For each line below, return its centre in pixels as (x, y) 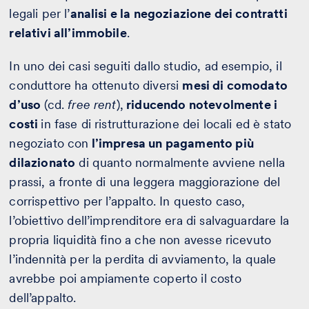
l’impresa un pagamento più (171, 143)
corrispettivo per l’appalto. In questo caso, (127, 201)
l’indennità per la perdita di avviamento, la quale (143, 259)
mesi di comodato (235, 85)
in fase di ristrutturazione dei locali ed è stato (166, 123)
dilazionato (42, 162)
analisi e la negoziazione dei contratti (179, 13)
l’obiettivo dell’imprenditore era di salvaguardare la (149, 220)
